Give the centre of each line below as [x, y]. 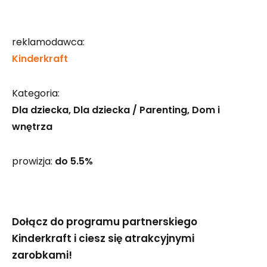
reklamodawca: [48, 42]
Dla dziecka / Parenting [130, 110]
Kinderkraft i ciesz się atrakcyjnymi [103, 238]
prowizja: [33, 161]
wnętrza [32, 127]
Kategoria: [36, 93]
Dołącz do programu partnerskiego [105, 222]
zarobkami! [42, 255]
